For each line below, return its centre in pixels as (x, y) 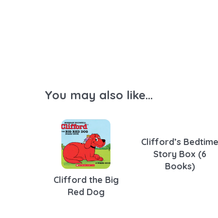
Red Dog (86, 192)
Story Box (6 (180, 154)
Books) (180, 166)
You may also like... (99, 95)
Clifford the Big (86, 180)
